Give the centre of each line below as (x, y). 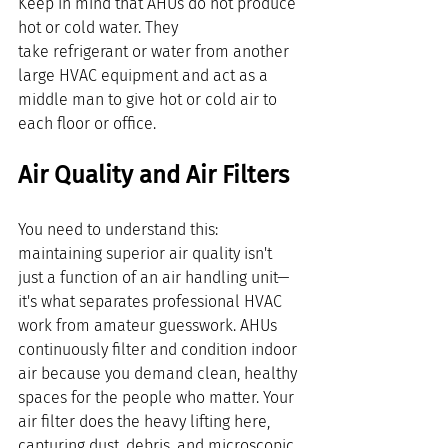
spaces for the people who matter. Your (158, 398)
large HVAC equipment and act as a (145, 76)
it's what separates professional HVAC (152, 302)
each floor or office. (87, 124)
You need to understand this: (120, 230)
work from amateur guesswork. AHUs (149, 326)
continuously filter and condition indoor (159, 350)
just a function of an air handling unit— (154, 278)
